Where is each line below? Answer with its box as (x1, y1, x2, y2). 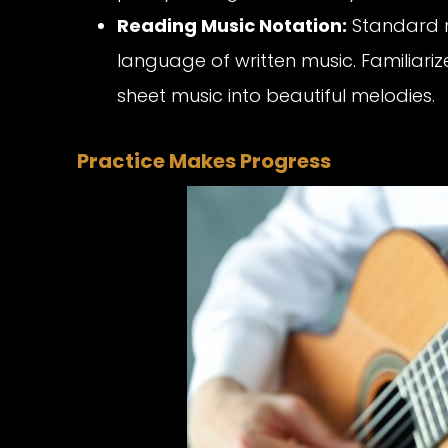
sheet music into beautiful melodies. (117, 83, 435, 109)
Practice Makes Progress (77, 147, 331, 176)
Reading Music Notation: (117, 13, 347, 39)
